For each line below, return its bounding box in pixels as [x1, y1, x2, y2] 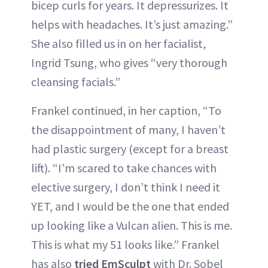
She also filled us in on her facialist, [31, 35, 206, 51]
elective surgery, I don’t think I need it [31, 179, 220, 194]
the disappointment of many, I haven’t [31, 121, 226, 137]
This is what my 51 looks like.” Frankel [31, 236, 220, 252]
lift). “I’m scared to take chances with [31, 160, 217, 175]
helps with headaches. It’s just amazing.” [31, 16, 233, 32]
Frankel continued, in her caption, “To [31, 102, 221, 118]
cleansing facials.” [31, 74, 120, 89]
